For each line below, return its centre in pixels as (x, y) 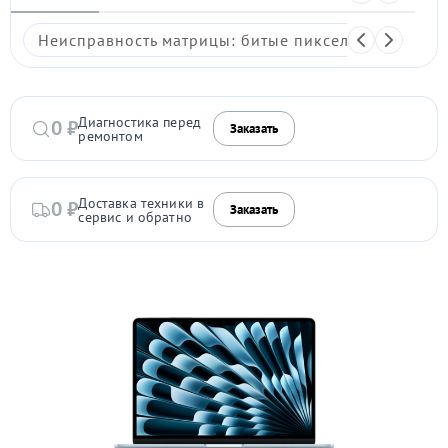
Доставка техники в (141, 202)
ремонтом (110, 135)
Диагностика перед (140, 121)
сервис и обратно (135, 216)
